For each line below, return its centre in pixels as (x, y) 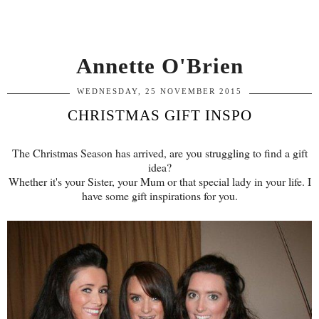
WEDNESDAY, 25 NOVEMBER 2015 (159, 91)
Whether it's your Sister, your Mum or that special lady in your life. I (159, 181)
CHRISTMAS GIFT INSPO (159, 115)
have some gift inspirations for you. (159, 195)
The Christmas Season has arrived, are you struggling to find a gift (159, 153)
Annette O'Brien (159, 66)
